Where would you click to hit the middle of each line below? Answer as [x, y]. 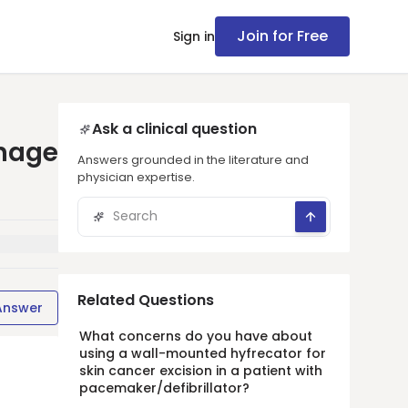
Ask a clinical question [174, 129]
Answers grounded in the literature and [193, 160]
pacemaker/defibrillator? [164, 388]
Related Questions [146, 300]
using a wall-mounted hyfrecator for [203, 353]
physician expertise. [136, 177]
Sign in [194, 36]
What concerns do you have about [196, 336]
